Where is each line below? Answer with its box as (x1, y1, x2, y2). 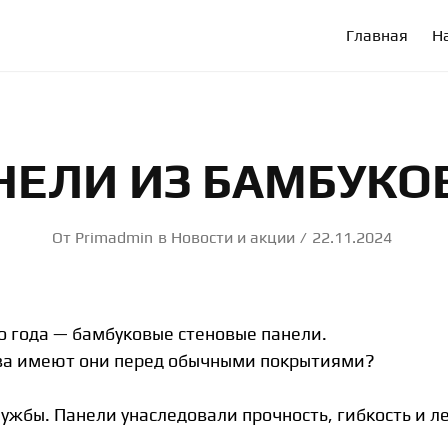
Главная (346, 25, 408, 45)
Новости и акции (170, 228, 295, 247)
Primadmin (74, 228, 153, 247)
